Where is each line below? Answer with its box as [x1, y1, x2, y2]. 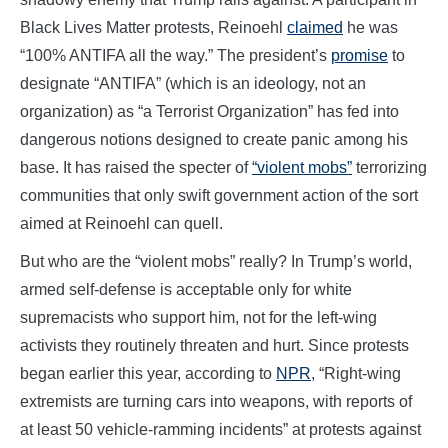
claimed [287, 18, 343, 36]
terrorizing [352, 158, 427, 176]
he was [343, 18, 398, 36]
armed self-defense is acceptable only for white [20, 280, 352, 298]
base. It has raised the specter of [20, 158, 252, 176]
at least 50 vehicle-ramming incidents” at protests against [20, 420, 421, 438]
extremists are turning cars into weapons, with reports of [20, 392, 412, 410]
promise [331, 46, 388, 64]
